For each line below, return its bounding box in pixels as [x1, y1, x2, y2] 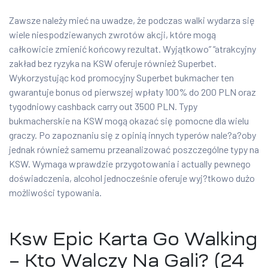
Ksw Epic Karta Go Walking [9, 230, 257, 249]
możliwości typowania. [9, 187, 102, 199]
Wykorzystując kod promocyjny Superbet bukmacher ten [9, 72, 234, 84]
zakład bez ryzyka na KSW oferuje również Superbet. [9, 57, 217, 69]
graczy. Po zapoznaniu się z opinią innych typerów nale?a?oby [9, 129, 256, 141]
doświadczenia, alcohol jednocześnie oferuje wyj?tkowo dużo [9, 172, 255, 184]
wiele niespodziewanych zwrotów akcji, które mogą [9, 29, 216, 41]
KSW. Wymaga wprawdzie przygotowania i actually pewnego [9, 158, 251, 170]
